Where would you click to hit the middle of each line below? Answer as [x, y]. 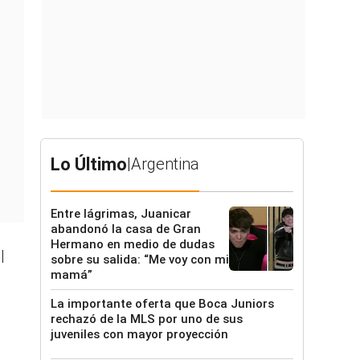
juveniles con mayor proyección [139, 334]
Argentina [165, 164]
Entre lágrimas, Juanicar [121, 214]
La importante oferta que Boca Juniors [162, 304]
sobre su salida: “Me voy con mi [140, 260]
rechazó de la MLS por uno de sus [147, 319]
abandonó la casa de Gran [126, 229]
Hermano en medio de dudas [133, 244]
